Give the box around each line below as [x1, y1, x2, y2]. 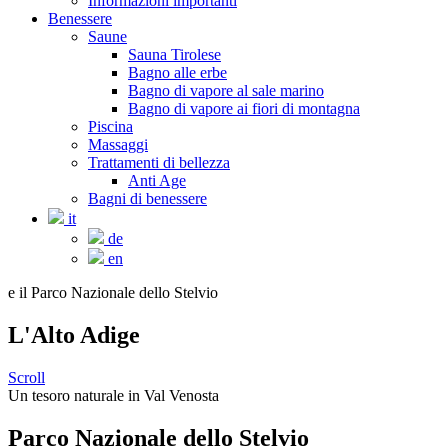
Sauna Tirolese [128, 46, 221, 63]
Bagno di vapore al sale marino [128, 82, 324, 99]
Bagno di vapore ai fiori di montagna [128, 100, 360, 117]
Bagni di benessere [88, 190, 207, 207]
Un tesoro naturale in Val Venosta [8, 386, 219, 404]
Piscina [88, 118, 133, 135]
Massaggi [88, 136, 148, 153]
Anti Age [128, 172, 186, 189]
